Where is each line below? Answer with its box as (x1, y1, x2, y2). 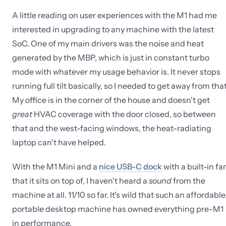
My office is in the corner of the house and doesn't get (12, 95, 210, 105)
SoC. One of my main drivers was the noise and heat (12, 38, 204, 48)
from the (172, 176, 205, 186)
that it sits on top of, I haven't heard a (12, 176, 149, 186)
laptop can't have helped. (12, 137, 106, 147)
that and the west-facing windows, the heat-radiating (12, 123, 211, 133)
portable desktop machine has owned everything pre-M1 (12, 204, 223, 214)
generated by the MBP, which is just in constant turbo (12, 52, 209, 63)
